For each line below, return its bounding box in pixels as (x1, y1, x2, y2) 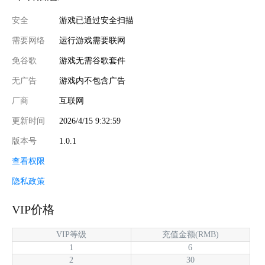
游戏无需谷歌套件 (59, 56, 125, 65)
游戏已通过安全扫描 (59, 16, 134, 25)
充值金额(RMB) (161, 230, 219, 239)
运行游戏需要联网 (59, 36, 125, 45)
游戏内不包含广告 (59, 76, 125, 85)
